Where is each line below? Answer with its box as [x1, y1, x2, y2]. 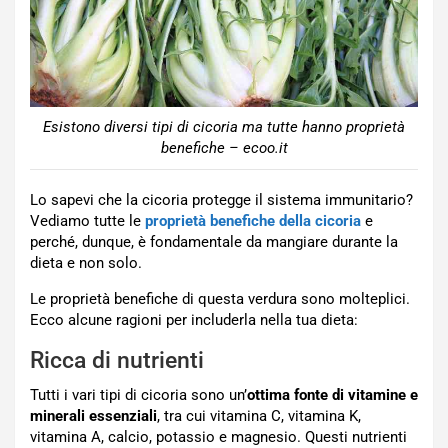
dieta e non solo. [30, 254, 142, 273]
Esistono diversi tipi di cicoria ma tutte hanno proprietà [43, 118, 405, 137]
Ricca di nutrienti [30, 347, 204, 375]
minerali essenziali [30, 407, 157, 426]
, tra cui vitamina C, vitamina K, [157, 407, 361, 426]
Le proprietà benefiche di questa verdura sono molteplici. [30, 290, 410, 309]
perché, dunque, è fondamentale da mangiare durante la [30, 233, 398, 252]
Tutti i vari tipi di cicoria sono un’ [30, 386, 247, 405]
